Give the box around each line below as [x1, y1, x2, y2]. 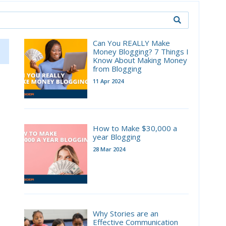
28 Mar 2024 [92, 145, 125, 153]
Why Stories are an [92, 208, 158, 218]
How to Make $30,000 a [92, 123, 177, 133]
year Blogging [92, 131, 141, 142]
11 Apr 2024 [92, 77, 124, 85]
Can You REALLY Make [92, 37, 170, 48]
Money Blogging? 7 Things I [92, 46, 189, 56]
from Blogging [92, 63, 142, 74]
